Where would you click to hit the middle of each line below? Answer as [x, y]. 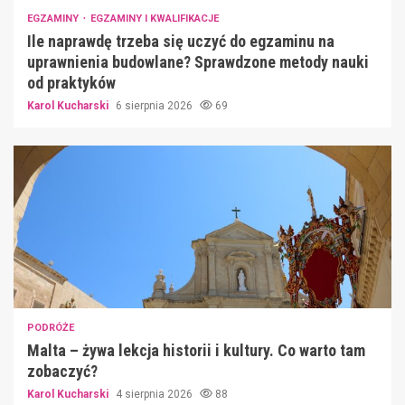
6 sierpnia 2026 [155, 106]
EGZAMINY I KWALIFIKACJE [155, 19]
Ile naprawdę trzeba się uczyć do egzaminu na [181, 42]
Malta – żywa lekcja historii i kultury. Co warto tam [196, 351]
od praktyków [71, 83]
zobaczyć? [62, 372]
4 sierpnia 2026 [155, 395]
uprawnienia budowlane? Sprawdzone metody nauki [198, 62]
